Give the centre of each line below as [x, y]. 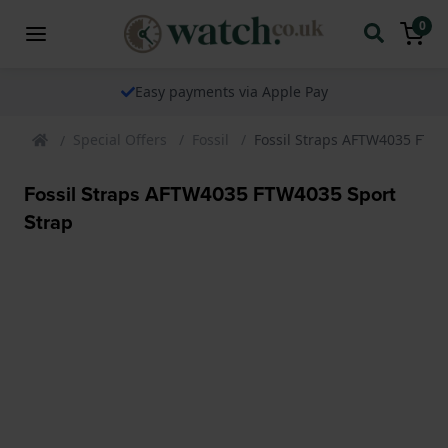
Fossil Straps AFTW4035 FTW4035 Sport [210, 193]
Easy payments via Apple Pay [231, 91]
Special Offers [120, 139]
